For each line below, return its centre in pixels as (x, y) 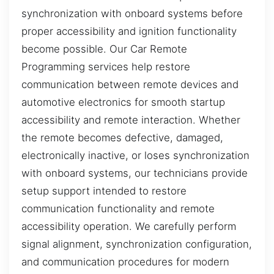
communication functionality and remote (118, 208)
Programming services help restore (106, 66)
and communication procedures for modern (125, 261)
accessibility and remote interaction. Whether (131, 120)
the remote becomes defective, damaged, (122, 137)
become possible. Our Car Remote (104, 49)
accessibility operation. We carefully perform (129, 226)
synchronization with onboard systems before (132, 13)
